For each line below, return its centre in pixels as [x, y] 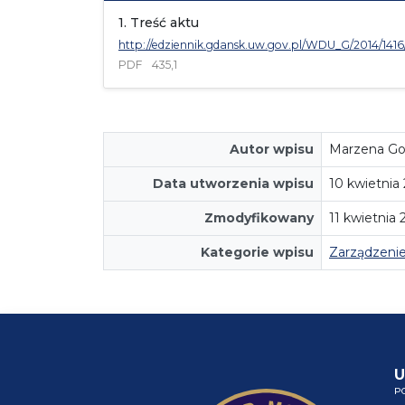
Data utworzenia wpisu [233, 183]
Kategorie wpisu [257, 252]
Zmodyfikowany [259, 217]
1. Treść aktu [159, 22]
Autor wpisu [272, 149]
